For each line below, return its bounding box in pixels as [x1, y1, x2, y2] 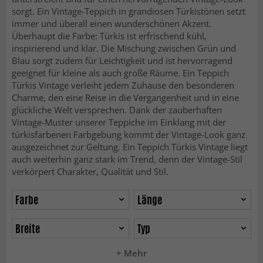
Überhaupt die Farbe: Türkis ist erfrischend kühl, [12, 30, 207, 42]
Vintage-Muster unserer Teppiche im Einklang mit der [12, 116, 226, 128]
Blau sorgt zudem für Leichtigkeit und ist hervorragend [12, 55, 232, 66]
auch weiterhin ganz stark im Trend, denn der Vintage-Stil [12, 153, 242, 165]
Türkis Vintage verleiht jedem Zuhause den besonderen [12, 79, 234, 91]
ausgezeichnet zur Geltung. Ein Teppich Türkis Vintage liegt [12, 141, 248, 153]
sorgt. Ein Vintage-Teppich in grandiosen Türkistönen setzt [12, 5, 245, 17]
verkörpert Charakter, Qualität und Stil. [12, 166, 168, 177]
